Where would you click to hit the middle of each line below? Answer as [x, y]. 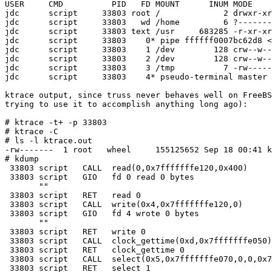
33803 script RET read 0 [73, 195]
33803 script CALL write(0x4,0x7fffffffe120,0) [124, 205]
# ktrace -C [32, 132]
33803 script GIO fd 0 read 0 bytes [100, 177]
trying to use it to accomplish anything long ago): [126, 104]
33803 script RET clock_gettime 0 [95, 250]
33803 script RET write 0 [75, 232]
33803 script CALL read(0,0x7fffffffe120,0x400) [126, 168]
